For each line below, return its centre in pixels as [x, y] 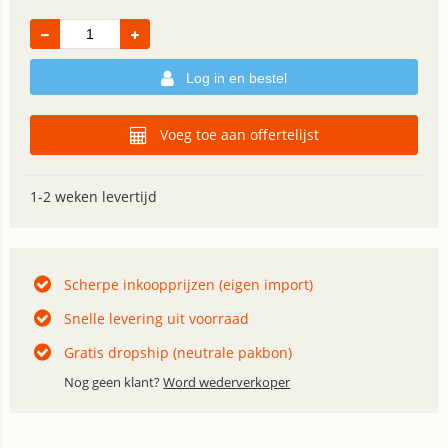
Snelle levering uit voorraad [157, 318]
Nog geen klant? [114, 382]
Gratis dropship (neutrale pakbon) [178, 352]
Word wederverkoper [227, 382]
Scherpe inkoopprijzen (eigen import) [189, 284]
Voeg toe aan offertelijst [239, 134]
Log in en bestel [236, 78]
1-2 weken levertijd [93, 196]
